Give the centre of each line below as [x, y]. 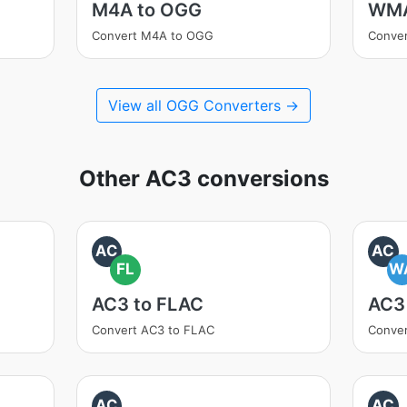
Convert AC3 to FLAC [153, 330]
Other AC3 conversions [203, 179]
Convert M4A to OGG [152, 35]
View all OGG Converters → [203, 105]
